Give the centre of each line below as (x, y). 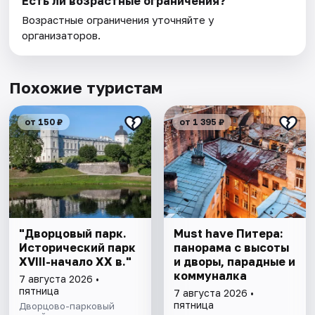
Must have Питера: (228, 234)
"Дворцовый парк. (73, 234)
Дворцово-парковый (67, 306)
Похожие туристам (86, 88)
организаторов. (62, 36)
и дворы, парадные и (234, 262)
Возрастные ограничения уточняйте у (118, 20)
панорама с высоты (231, 248)
